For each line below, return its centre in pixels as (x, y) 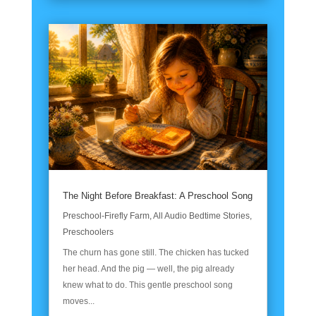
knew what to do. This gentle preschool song (147, 285)
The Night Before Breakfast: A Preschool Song (158, 195)
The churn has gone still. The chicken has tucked (156, 252)
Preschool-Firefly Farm (106, 215)
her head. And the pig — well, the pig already (148, 268)
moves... (78, 301)
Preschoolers (88, 232)
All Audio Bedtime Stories (201, 215)
